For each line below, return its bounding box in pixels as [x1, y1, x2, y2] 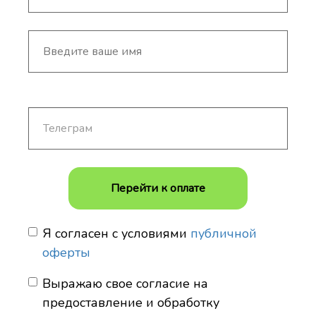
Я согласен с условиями [42, 225, 190, 242]
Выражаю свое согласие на [42, 275, 208, 292]
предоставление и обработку [42, 294, 219, 311]
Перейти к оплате [111, 181, 205, 196]
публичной [190, 225, 257, 242]
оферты [42, 244, 90, 261]
